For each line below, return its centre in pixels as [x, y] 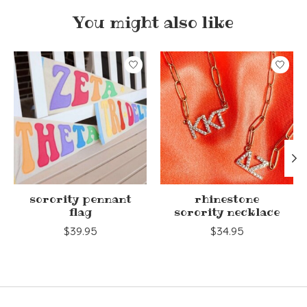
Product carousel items [69, 59]
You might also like [153, 22]
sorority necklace [227, 212]
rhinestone [227, 199]
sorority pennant [80, 199]
